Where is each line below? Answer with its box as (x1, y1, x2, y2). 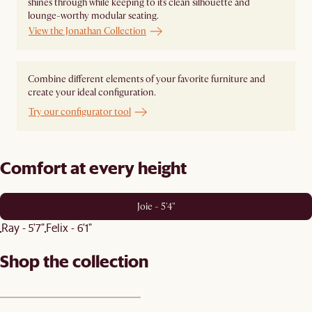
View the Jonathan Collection (29, 25, 146, 38)
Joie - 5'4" (136, 200, 175, 212)
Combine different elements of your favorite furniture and (28, 72, 265, 85)
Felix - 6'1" (46, 220, 92, 235)
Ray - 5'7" (1, 220, 45, 235)
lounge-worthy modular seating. (28, 10, 159, 22)
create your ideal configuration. (28, 86, 156, 98)
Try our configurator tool (29, 106, 131, 118)
